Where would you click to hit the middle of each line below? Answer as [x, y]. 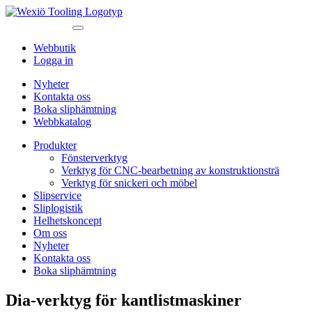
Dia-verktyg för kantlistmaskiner [124, 300]
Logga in [53, 60]
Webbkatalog [62, 122]
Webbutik [55, 48]
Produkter [55, 145]
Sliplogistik [58, 208]
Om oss [50, 233]
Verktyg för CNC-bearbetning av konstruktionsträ [170, 170]
